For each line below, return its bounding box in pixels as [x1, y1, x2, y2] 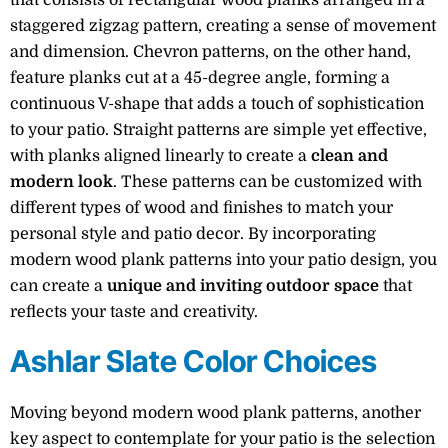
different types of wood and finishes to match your [10, 198, 393, 217]
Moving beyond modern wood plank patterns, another [10, 403, 421, 422]
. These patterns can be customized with [113, 172, 422, 191]
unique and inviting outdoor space [107, 276, 379, 295]
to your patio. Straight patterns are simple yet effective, [10, 120, 427, 139]
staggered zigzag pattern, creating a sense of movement [10, 16, 436, 35]
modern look [10, 172, 113, 191]
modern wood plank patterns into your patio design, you [10, 250, 437, 269]
